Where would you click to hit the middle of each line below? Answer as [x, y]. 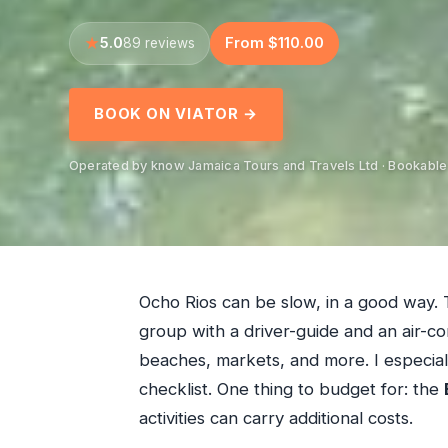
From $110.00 [274, 42]
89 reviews [158, 42]
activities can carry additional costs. [275, 418]
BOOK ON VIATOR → [175, 114]
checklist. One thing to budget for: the [291, 389]
